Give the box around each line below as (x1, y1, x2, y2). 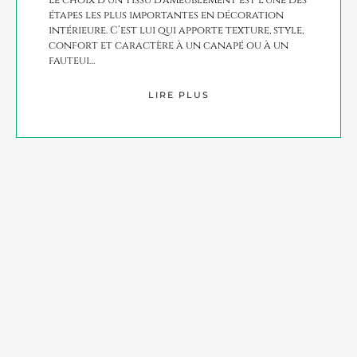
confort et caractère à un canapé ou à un (49, 37, 288, 53)
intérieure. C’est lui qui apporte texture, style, (49, 22, 304, 37)
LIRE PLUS (147, 89, 210, 100)
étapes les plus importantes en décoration (49, 7, 284, 22)
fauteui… (49, 53, 95, 68)
